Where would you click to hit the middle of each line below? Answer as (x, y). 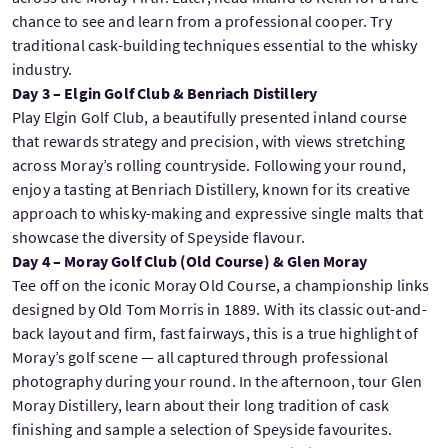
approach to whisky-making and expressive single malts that (218, 212)
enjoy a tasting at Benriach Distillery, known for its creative (211, 188)
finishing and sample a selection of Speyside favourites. (202, 428)
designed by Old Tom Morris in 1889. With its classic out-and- (219, 308)
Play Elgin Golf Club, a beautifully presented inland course (210, 116)
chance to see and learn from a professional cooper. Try (202, 20)
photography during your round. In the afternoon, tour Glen (217, 380)
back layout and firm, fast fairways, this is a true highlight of (215, 332)
